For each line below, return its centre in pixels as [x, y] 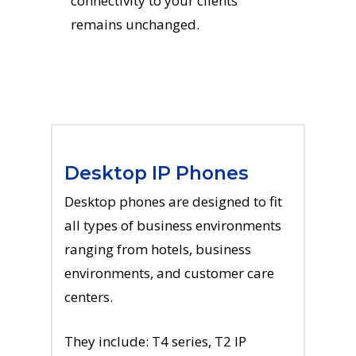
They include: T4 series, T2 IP [155, 341]
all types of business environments [173, 225]
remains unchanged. [135, 24]
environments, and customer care [169, 273]
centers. [89, 297]
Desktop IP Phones [157, 173]
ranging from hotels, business [158, 249]
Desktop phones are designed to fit [173, 201]
